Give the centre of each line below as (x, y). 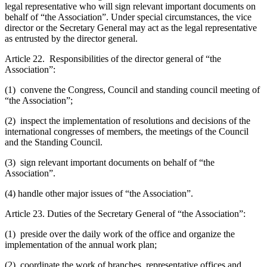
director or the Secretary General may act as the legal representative (131, 27)
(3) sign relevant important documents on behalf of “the (110, 162)
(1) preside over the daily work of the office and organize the (120, 234)
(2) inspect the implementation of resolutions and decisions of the (128, 120)
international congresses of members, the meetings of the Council (127, 131)
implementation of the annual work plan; (81, 244)
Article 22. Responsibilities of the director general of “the (113, 58)
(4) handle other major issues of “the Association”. (99, 193)
